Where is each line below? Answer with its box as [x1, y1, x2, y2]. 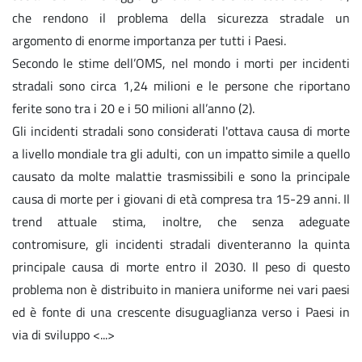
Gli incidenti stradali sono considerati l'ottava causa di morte [12, 120, 350, 141]
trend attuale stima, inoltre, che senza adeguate [12, 211, 350, 231]
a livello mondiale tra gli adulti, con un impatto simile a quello [12, 143, 350, 163]
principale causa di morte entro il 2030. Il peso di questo [12, 256, 350, 276]
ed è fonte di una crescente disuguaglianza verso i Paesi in [12, 301, 350, 322]
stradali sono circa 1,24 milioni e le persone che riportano [12, 75, 350, 95]
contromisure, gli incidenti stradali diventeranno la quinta [12, 234, 350, 254]
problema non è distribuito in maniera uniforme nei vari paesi [12, 279, 350, 299]
